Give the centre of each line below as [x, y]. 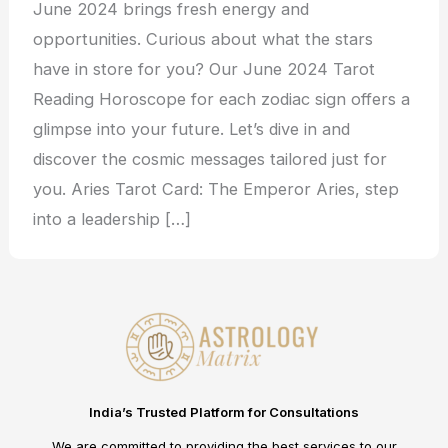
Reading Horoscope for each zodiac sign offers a [222, 99]
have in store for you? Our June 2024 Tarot [204, 69]
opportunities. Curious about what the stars [203, 39]
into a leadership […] [112, 219]
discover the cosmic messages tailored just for [210, 159]
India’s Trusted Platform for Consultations [224, 412]
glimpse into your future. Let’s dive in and [192, 129]
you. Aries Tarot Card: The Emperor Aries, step [216, 189]
